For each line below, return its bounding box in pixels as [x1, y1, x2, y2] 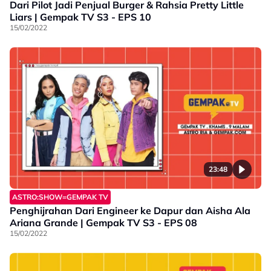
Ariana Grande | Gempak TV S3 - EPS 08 [10, 217, 197, 229]
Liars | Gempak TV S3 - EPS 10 [10, 11, 151, 24]
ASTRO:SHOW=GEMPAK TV [12, 192, 108, 202]
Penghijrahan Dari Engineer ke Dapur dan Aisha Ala [10, 204, 250, 217]
